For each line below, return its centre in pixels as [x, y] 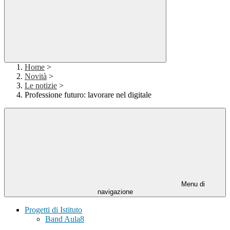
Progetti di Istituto [53, 210]
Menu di [192, 184]
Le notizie [41, 86]
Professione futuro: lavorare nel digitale [88, 95]
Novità [36, 76]
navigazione [115, 192]
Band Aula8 [65, 219]
